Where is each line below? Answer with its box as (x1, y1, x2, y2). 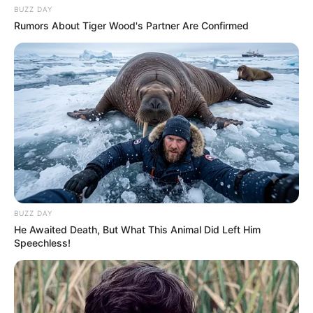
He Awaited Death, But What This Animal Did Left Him (14, 223, 261, 235)
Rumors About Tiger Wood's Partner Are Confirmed (14, 19, 249, 31)
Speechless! (14, 236, 71, 249)
